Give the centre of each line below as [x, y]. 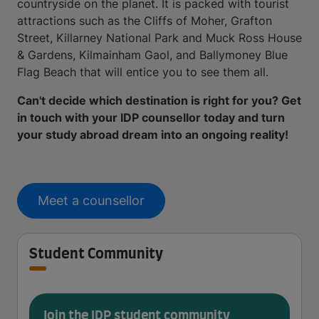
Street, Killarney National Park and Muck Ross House [159, 38]
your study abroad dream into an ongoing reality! [153, 135]
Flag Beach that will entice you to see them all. [143, 72]
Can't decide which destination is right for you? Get [159, 100]
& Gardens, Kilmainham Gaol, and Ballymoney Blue [152, 55]
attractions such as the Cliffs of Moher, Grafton [145, 21]
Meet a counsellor [91, 200]
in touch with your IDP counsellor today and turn [151, 117]
